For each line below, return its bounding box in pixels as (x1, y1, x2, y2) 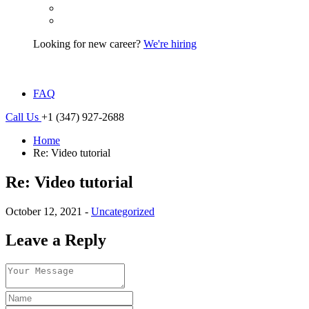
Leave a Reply (6, 231, 106, 250)
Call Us (6, 110, 41, 123)
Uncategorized (91, 205, 154, 217)
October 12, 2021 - (6, 205, 91, 217)
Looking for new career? (33, 37, 143, 50)
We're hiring (143, 37, 197, 50)
